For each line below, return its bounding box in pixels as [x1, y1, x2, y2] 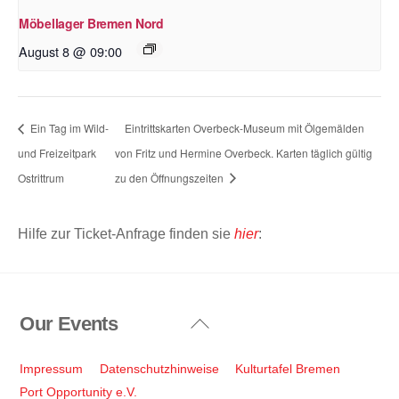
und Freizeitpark [18, 144, 96, 160]
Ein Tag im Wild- [28, 119, 109, 135]
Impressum [20, 362, 84, 377]
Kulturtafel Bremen [235, 362, 341, 377]
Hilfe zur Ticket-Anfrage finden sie [18, 226, 234, 242]
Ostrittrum [18, 169, 64, 185]
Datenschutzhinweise [99, 362, 219, 377]
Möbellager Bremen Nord [19, 14, 164, 33]
